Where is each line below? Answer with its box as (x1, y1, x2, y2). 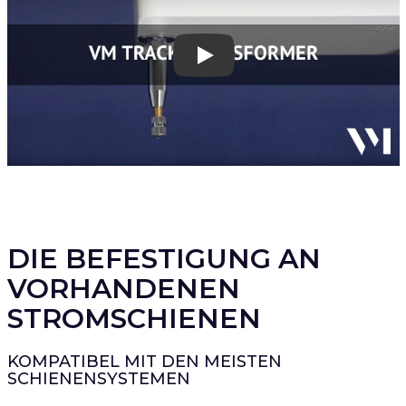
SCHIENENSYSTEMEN (6, 368, 190, 389)
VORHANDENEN (6, 271, 240, 305)
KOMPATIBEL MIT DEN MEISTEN (6, 351, 282, 372)
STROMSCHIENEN (6, 301, 261, 335)
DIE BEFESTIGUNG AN (6, 241, 321, 275)
